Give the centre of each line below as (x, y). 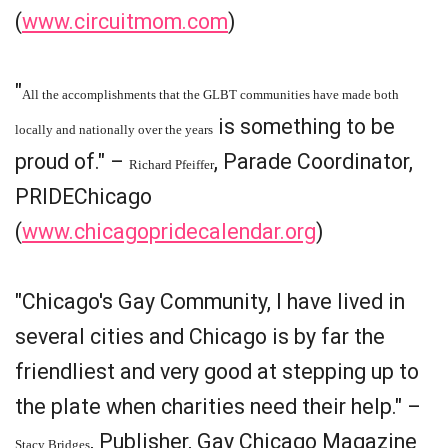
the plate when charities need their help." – (218, 406)
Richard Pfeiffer (171, 164)
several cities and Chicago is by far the (200, 336)
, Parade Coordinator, (313, 161)
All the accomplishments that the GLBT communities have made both (210, 94)
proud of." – (72, 161)
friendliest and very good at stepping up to (217, 371)
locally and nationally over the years (114, 129)
